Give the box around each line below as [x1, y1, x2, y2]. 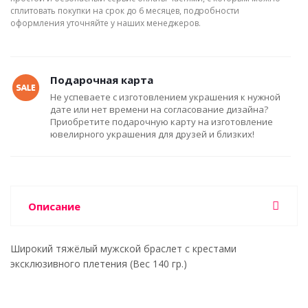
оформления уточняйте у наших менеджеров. [10, 17, 201, 29]
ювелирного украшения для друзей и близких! [50, 128, 254, 140]
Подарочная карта [50, 73, 153, 87]
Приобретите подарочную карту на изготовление [50, 115, 273, 128]
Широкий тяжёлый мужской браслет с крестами [10, 242, 236, 255]
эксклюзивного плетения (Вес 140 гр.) [10, 257, 187, 270]
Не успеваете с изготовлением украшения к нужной [50, 91, 280, 103]
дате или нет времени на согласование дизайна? [50, 103, 268, 115]
